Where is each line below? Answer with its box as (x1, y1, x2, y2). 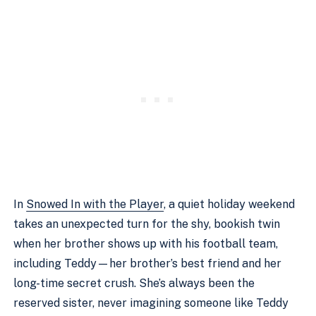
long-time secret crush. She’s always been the (13, 276, 255, 290)
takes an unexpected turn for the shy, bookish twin (13, 217, 281, 231)
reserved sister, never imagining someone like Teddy (13, 296, 289, 310)
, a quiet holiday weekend (164, 197, 296, 211)
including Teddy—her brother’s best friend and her (13, 256, 282, 270)
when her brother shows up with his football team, (13, 236, 279, 250)
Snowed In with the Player (26, 197, 164, 211)
